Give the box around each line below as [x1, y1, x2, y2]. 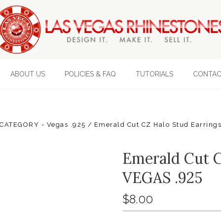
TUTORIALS [135, 70, 173, 78]
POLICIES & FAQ [64, 70, 116, 78]
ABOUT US [10, 70, 45, 78]
